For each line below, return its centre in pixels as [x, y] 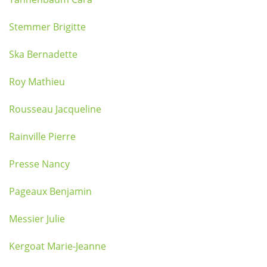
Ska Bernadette [43, 54]
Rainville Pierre [42, 136]
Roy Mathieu [37, 82]
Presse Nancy [39, 164]
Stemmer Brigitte [47, 27]
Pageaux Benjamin [50, 191]
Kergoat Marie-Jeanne [58, 246]
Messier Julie [37, 219]
